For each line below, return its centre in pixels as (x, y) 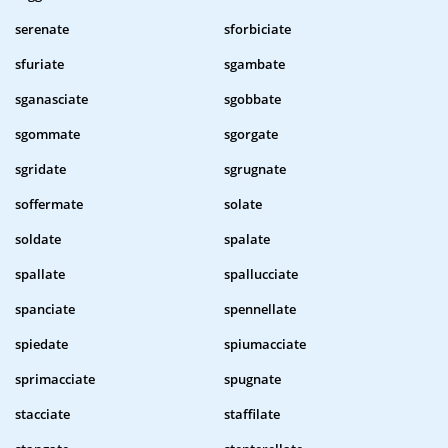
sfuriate (39, 64)
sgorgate (251, 134)
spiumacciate (265, 344)
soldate (38, 239)
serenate (42, 29)
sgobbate (252, 99)
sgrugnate (255, 169)
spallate (40, 274)
